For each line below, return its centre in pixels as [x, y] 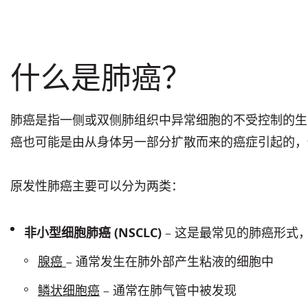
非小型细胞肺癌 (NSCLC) [93, 233]
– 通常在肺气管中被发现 [168, 290]
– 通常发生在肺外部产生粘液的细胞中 [170, 262]
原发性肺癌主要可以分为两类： [97, 186]
